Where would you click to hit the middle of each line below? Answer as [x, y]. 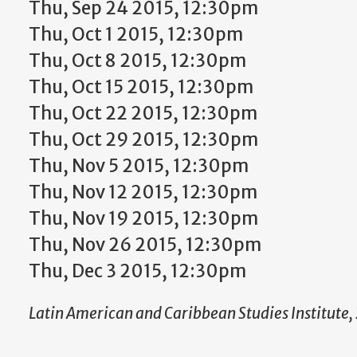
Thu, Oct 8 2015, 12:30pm [137, 61]
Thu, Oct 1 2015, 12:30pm [136, 34]
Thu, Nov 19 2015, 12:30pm [143, 218]
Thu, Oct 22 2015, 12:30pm [143, 113]
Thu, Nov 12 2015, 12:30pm [143, 192]
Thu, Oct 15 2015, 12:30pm [141, 87]
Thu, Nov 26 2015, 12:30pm [145, 245]
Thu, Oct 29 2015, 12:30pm [143, 139]
